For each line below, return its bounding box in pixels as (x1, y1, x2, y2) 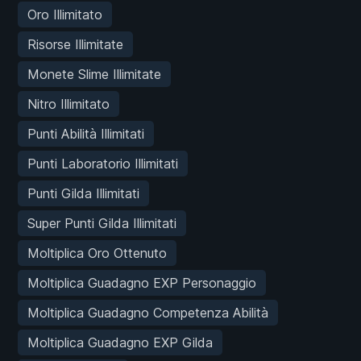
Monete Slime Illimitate (27, 65, 161, 82)
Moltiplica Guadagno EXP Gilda (27, 334, 213, 351)
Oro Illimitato (27, 6, 102, 23)
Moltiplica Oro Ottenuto (27, 244, 167, 261)
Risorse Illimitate (27, 35, 123, 52)
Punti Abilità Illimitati (27, 125, 144, 142)
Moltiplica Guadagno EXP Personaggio (27, 274, 256, 291)
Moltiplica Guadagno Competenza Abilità (27, 304, 268, 321)
